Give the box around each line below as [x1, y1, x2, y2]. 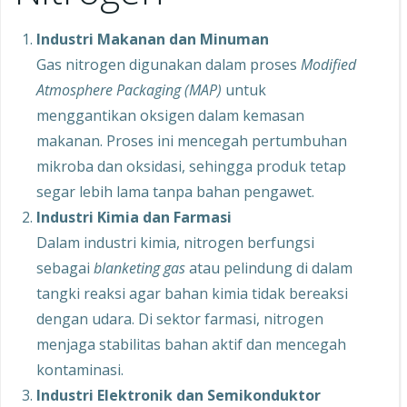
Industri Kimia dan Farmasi [36, 206, 232, 227]
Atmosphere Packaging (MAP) [36, 79, 222, 100]
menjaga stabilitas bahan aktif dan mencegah [36, 333, 346, 354]
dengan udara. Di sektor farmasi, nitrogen [36, 308, 323, 329]
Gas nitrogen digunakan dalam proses [36, 54, 301, 74]
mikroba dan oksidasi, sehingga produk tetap [36, 155, 346, 176]
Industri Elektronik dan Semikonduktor [36, 384, 321, 405]
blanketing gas [94, 257, 185, 278]
